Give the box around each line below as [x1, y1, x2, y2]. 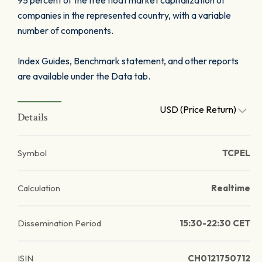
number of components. [18, 25, 113, 36]
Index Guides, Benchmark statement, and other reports [18, 55, 239, 67]
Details [18, 111, 49, 124]
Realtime [211, 182, 250, 194]
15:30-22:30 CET [180, 218, 250, 229]
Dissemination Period [18, 218, 101, 229]
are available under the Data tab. [18, 70, 150, 82]
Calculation [18, 182, 60, 194]
